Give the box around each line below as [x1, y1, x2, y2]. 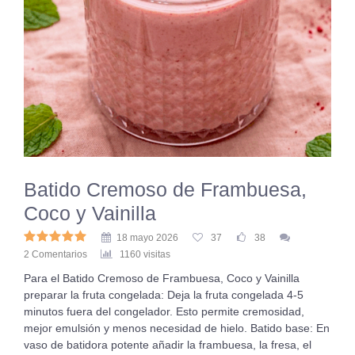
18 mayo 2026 [116, 232, 178, 243]
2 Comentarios [24, 249, 87, 260]
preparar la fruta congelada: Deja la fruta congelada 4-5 [24, 288, 303, 301]
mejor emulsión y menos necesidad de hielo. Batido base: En [24, 322, 330, 334]
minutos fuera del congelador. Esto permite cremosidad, [24, 305, 304, 318]
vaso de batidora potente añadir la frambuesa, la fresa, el [24, 338, 311, 351]
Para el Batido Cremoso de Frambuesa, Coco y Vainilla [24, 272, 300, 284]
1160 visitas [120, 249, 170, 260]
